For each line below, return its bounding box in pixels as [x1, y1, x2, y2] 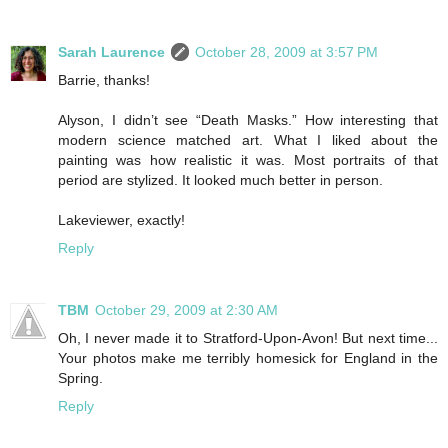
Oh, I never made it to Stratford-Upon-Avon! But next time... [58, 329, 438, 346]
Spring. [58, 369, 103, 386]
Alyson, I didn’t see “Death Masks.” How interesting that [58, 111, 438, 128]
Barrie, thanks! [58, 71, 150, 88]
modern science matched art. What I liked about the [58, 131, 438, 148]
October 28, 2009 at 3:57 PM [195, 43, 378, 60]
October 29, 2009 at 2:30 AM [95, 301, 278, 318]
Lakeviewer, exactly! [58, 211, 185, 228]
